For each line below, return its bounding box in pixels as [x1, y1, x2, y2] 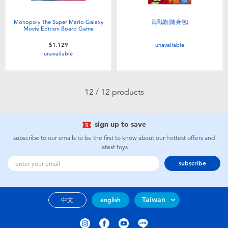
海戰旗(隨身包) [151, 18, 188, 26]
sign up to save [94, 120, 146, 129]
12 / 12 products [84, 87, 144, 98]
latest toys [100, 144, 128, 151]
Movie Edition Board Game [23, 25, 94, 33]
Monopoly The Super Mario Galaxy [13, 18, 103, 26]
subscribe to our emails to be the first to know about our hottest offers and [13, 134, 215, 142]
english [100, 196, 121, 204]
